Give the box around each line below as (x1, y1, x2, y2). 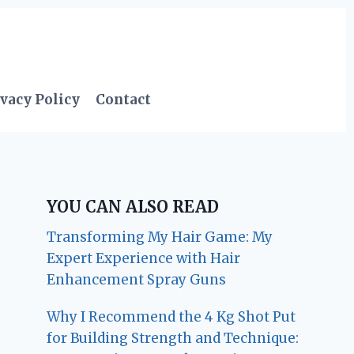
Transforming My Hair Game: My (47, 228, 273, 246)
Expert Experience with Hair (47, 249, 241, 267)
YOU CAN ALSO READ (47, 196, 220, 217)
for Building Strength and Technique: (47, 329, 299, 347)
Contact (96, 91, 152, 109)
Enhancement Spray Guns (47, 270, 227, 288)
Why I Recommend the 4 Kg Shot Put (47, 307, 296, 326)
